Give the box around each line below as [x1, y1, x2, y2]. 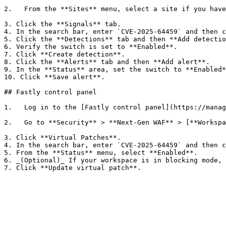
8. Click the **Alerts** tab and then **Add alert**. [4, 58, 210, 66]
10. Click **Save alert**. [4, 73, 105, 81]
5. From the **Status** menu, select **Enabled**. [4, 149, 198, 156]
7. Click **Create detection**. [4, 50, 125, 58]
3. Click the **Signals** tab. [4, 20, 121, 28]
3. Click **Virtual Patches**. [4, 134, 121, 141]
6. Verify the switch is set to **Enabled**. [4, 43, 178, 50]
